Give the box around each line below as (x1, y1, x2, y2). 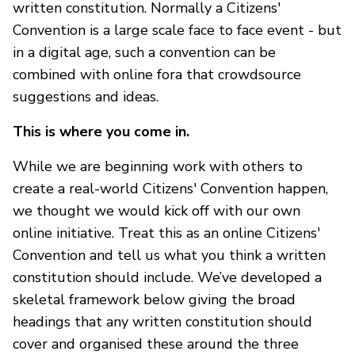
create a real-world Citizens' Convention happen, (13, 178, 328, 198)
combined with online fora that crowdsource (13, 64, 301, 84)
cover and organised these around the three (13, 334, 299, 353)
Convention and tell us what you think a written (13, 245, 326, 265)
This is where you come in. (13, 121, 189, 141)
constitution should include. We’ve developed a (13, 267, 322, 287)
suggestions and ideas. (13, 86, 158, 106)
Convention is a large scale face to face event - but (13, 20, 342, 40)
